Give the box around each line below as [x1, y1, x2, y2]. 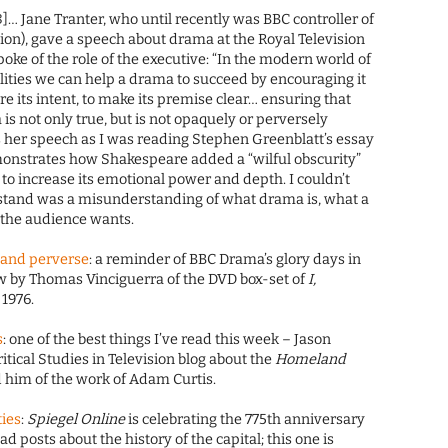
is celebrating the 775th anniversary [125, 411, 366, 429]
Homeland [275, 351, 347, 369]
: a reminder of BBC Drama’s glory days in [89, 251, 362, 269]
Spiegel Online [27, 411, 126, 429]
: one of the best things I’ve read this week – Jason [3, 331, 332, 349]
